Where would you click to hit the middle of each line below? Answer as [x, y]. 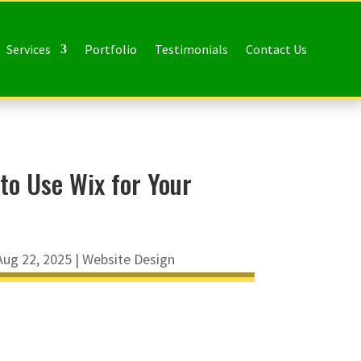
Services [28, 49]
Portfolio [110, 49]
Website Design [128, 259]
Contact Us [276, 49]
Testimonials [191, 49]
